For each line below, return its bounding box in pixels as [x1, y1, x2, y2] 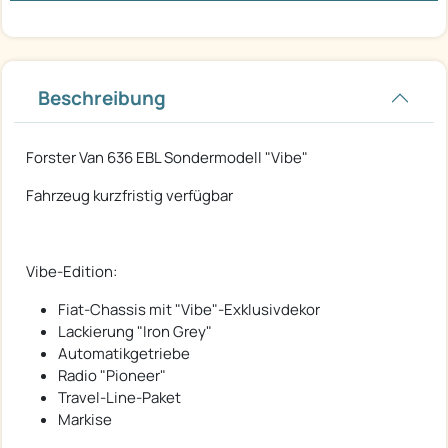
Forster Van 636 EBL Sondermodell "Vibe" [26, 146, 308, 168]
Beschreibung [38, 84, 166, 111]
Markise [58, 408, 112, 430]
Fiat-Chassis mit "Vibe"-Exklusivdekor [58, 298, 320, 320]
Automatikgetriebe [58, 342, 190, 364]
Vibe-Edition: [26, 260, 117, 282]
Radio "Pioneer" [58, 364, 166, 386]
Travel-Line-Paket [58, 386, 181, 408]
